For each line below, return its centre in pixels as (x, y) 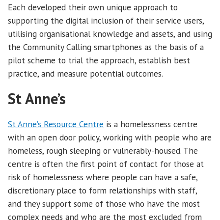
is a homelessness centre (151, 124)
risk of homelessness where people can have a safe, (103, 177)
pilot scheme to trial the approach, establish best (99, 60)
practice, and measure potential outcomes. (86, 73)
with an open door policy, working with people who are (110, 137)
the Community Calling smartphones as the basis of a (106, 47)
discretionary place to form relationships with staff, (102, 191)
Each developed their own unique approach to (93, 7)
